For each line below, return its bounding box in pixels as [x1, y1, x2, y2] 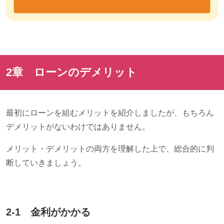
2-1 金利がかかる [6, 206, 90, 218]
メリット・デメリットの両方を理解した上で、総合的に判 [6, 144, 214, 153]
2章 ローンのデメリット [6, 66, 137, 79]
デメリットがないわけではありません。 [6, 122, 150, 131]
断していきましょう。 [6, 158, 86, 167]
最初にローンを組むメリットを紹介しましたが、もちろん [6, 108, 214, 117]
